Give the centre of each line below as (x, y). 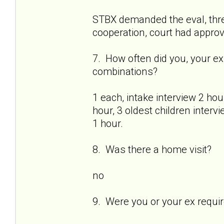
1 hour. (108, 123)
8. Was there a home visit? (152, 149)
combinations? (125, 71)
